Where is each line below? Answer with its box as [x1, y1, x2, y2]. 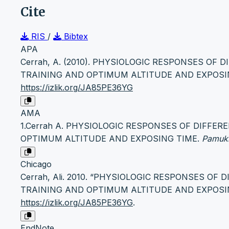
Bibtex [61, 31, 88, 42]
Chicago [20, 159, 52, 170]
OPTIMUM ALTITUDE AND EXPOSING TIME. [20, 133, 202, 144]
